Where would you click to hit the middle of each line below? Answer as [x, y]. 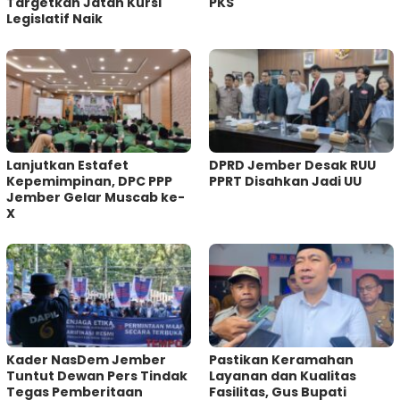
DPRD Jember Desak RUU [292, 166]
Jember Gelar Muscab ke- [96, 198]
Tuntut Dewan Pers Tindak [97, 375]
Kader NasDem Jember [86, 359]
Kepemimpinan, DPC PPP [89, 182]
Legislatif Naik [54, 19]
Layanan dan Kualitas [283, 375]
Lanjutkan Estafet [67, 166]
